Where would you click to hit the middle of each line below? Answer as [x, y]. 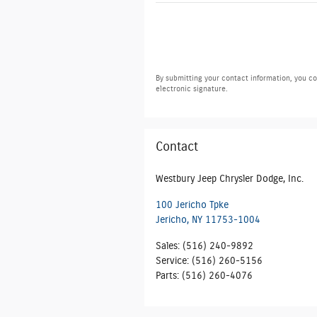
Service [171, 261]
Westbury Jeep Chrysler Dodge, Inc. [230, 179]
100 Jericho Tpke [192, 205]
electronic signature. [192, 89]
